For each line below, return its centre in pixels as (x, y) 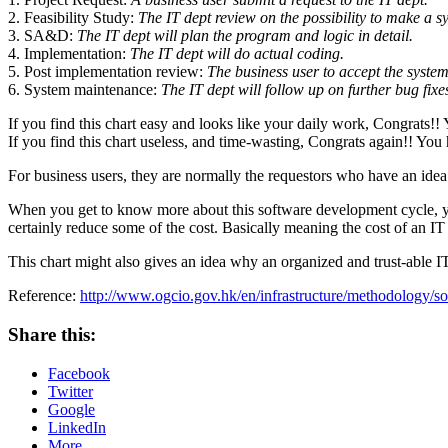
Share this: (52, 334)
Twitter (70, 391)
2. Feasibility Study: (73, 18)
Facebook (79, 373)
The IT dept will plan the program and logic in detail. (245, 36)
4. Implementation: (69, 54)
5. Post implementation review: (107, 72)
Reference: (44, 296)
